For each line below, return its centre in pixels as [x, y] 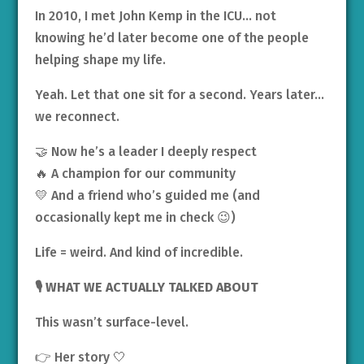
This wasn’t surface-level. [111, 322]
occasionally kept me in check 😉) [135, 217]
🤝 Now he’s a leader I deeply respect [145, 151]
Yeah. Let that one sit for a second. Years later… [179, 94]
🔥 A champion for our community [135, 173]
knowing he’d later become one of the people [171, 37]
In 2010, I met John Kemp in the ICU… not [155, 15]
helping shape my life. [100, 59]
